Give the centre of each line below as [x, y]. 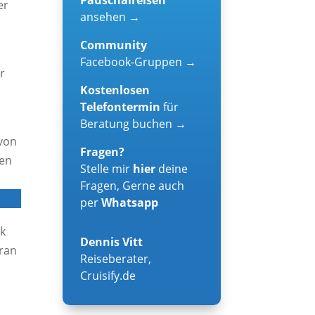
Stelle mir [107, 168]
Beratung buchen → [134, 123]
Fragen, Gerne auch [133, 185]
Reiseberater [115, 258]
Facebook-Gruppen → [139, 62]
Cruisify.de [108, 275]
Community [114, 45]
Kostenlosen [115, 90]
